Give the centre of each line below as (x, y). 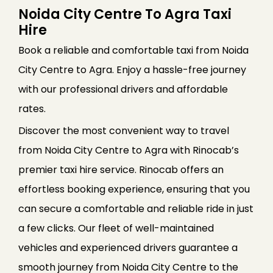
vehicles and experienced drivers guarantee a (128, 248)
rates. (32, 109)
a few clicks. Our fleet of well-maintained (116, 229)
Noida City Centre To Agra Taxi (125, 15)
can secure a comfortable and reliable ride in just (136, 209)
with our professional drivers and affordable (123, 90)
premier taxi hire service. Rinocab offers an (121, 170)
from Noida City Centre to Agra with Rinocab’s (129, 151)
